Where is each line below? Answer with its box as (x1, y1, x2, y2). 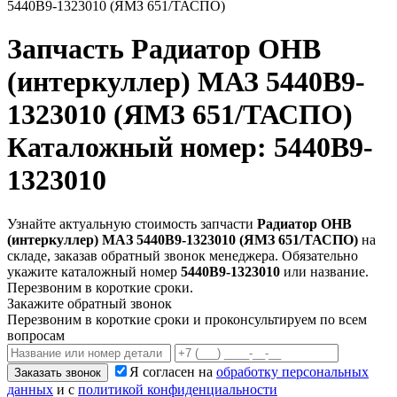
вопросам (7, 327, 65, 343)
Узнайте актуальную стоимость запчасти (7, 215, 257, 231)
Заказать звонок (14, 365, 101, 379)
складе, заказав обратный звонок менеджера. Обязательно (7, 247, 358, 263)
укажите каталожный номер (7, 263, 181, 279)
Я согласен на (129, 363, 216, 379)
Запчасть (7, 33, 131, 66)
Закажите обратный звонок (7, 295, 172, 311)
